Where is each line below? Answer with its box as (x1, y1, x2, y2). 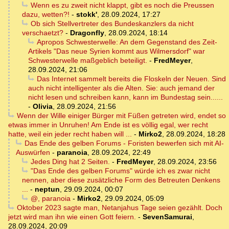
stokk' (76, 10, 97, 19)
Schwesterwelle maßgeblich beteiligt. (28, 56, 147, 65)
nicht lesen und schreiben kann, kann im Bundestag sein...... (28, 93, 223, 102)
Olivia (33, 102, 53, 111)
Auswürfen (16, 148, 50, 157)
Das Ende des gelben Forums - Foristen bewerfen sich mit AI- (24, 139, 224, 148)
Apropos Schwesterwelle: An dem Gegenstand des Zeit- (36, 38, 217, 47)
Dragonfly (70, 29, 104, 37)
